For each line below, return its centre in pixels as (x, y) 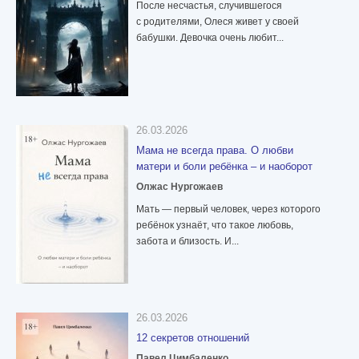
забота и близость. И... (188, 242)
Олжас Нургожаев (179, 187)
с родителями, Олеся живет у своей (218, 22)
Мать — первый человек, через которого (228, 210)
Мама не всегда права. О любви (215, 151)
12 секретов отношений (193, 338)
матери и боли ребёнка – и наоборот (224, 167)
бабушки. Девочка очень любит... (210, 38)
